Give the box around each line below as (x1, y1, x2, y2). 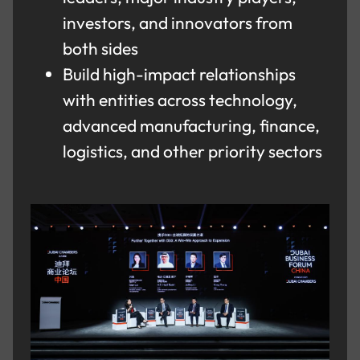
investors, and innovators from (63, 11, 293, 33)
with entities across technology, (63, 88, 298, 110)
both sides (63, 37, 142, 59)
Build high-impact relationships (63, 63, 297, 84)
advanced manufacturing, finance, (63, 114, 321, 136)
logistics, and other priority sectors (63, 140, 326, 162)
